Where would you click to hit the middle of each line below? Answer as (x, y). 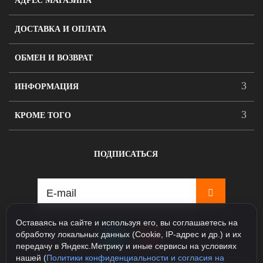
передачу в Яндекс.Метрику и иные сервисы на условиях (126, 246)
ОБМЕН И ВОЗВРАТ (54, 58)
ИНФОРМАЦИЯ (47, 87)
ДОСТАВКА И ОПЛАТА (60, 29)
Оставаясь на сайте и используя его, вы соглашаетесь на (127, 222)
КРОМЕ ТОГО (43, 115)
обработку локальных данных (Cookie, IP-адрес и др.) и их (129, 234)
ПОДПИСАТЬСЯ (126, 154)
